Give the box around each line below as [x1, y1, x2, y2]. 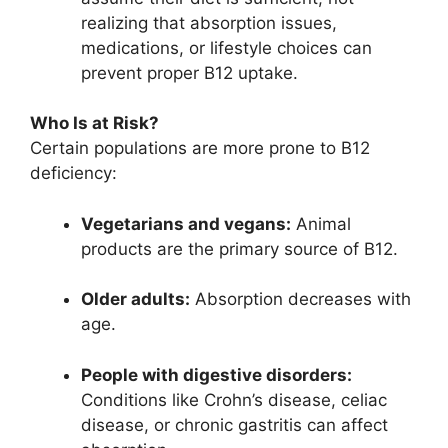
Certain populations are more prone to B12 [30, 138, 370, 159]
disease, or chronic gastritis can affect [81, 414, 388, 435]
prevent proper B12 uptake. [81, 62, 298, 83]
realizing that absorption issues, [81, 12, 337, 33]
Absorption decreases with [190, 289, 411, 310]
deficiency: [30, 163, 117, 184]
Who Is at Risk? [30, 113, 159, 134]
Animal [291, 213, 351, 234]
